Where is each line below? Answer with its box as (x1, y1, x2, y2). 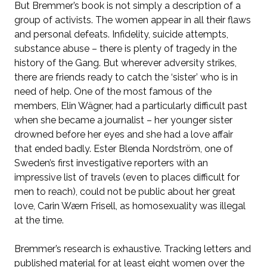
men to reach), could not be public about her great (14, 185, 235, 197)
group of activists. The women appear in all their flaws (14, 14, 251, 26)
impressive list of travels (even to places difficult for (14, 171, 240, 183)
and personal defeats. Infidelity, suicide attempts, (14, 28, 228, 40)
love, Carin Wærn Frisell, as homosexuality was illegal (14, 200, 246, 212)
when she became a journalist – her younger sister (14, 114, 232, 126)
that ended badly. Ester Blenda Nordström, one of (14, 142, 233, 154)
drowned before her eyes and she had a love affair (14, 128, 233, 140)
